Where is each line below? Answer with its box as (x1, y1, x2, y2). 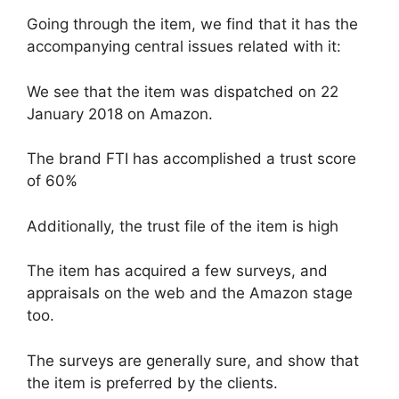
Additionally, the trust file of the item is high (27, 216, 338, 235)
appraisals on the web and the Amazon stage (27, 284, 353, 302)
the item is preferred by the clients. (27, 373, 278, 392)
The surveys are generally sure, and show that (27, 351, 359, 370)
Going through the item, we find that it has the (27, 15, 358, 33)
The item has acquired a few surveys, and (27, 262, 328, 280)
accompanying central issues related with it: (27, 37, 341, 55)
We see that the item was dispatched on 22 (27, 82, 338, 101)
